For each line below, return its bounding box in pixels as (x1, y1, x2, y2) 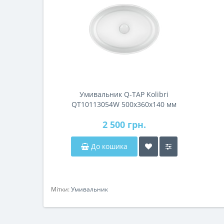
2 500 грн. (102, 118, 146, 130)
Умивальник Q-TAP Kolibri (79, 89, 169, 99)
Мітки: (51, 184, 71, 193)
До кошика (89, 141, 127, 151)
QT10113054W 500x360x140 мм (71, 99, 177, 109)
